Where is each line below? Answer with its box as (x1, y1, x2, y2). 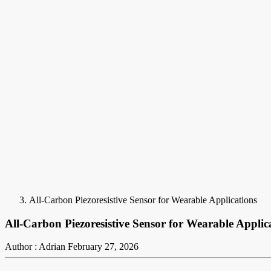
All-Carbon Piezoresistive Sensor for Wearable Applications (29, 195, 257, 205)
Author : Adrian (5, 241, 65, 252)
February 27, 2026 (68, 241, 139, 252)
